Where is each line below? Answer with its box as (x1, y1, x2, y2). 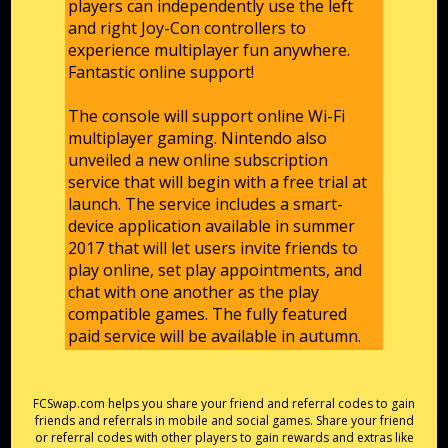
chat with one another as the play (68, 281, 320, 304)
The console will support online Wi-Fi (68, 105, 346, 128)
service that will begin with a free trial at (68, 171, 368, 194)
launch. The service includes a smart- (68, 193, 344, 216)
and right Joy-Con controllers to (68, 17, 307, 40)
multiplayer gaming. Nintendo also (68, 127, 328, 150)
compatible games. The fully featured (68, 303, 348, 326)
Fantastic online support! (68, 61, 255, 84)
